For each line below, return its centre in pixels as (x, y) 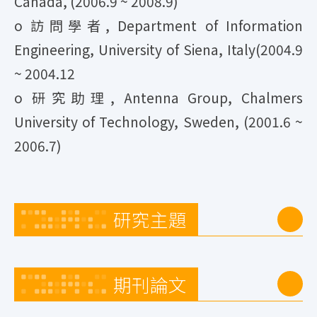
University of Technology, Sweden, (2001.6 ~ (158, 121)
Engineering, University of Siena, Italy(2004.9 (158, 49)
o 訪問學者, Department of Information (158, 25)
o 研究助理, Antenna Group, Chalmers (158, 97)
